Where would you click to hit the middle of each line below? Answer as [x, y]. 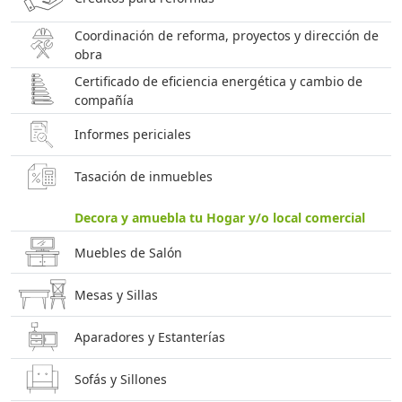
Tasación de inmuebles [143, 177]
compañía [104, 100]
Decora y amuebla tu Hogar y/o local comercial [219, 218]
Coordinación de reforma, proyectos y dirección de [226, 35]
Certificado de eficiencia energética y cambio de [218, 81]
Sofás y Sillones [120, 380]
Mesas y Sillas [116, 294]
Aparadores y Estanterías [149, 337]
